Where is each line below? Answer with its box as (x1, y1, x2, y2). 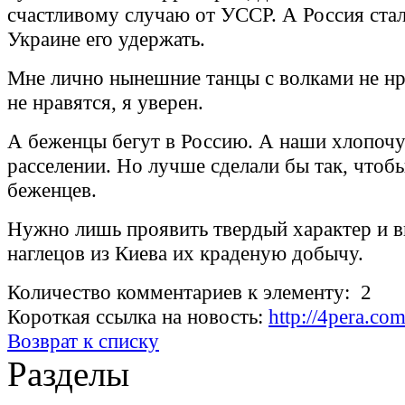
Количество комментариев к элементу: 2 (7, 280, 372, 305)
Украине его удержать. (7, 27, 205, 52)
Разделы (7, 354, 129, 393)
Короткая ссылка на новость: (7, 305, 268, 329)
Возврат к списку (7, 329, 159, 353)
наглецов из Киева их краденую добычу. (7, 241, 363, 266)
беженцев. (7, 178, 97, 202)
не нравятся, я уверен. (7, 90, 203, 115)
